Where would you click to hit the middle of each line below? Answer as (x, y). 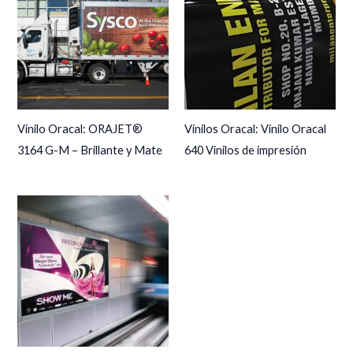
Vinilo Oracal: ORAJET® (80, 129)
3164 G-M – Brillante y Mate (90, 150)
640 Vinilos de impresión (245, 150)
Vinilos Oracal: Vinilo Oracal (255, 129)
